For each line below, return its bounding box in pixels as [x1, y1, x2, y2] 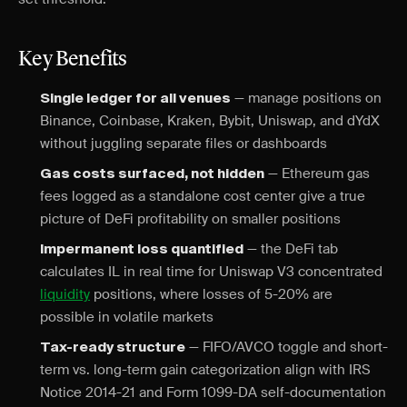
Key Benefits [18, 49, 127, 71]
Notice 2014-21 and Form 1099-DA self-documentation [40, 383, 386, 402]
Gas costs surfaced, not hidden [40, 167, 264, 181]
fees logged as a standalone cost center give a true [40, 187, 365, 205]
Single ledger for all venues [40, 92, 231, 105]
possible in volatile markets [40, 308, 213, 326]
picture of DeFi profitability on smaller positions [40, 210, 341, 228]
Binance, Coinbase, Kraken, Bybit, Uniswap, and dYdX [40, 112, 380, 130]
